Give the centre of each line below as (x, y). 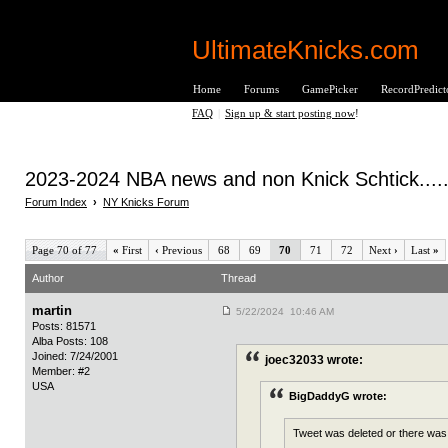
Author (48, 278)
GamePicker (330, 88)
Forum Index (56, 202)
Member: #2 (61, 371)
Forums (262, 88)
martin (52, 311)
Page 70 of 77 (66, 250)
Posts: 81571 (64, 326)
